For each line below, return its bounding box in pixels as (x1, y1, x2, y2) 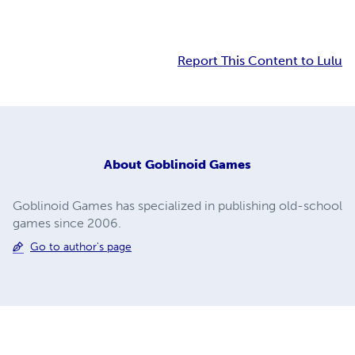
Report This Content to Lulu (177, 53, 342, 69)
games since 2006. (13, 215, 121, 231)
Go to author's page (30, 239, 132, 254)
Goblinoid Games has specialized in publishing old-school (13, 197, 342, 213)
